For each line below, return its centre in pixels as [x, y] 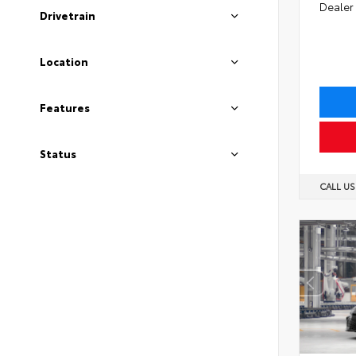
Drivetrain [68, 15]
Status [58, 153]
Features [65, 107]
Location [64, 61]
